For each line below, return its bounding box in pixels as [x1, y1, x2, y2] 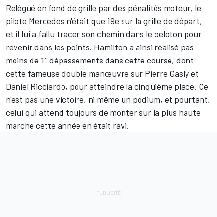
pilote [6, 15, 29, 26]
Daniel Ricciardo [6, 80, 65, 92]
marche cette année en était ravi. [6, 120, 129, 131]
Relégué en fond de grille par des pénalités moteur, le [6, 2, 201, 13]
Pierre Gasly [145, 67, 189, 78]
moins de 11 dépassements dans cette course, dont [6, 54, 194, 65]
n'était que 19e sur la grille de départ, [64, 15, 202, 26]
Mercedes [29, 15, 64, 26]
